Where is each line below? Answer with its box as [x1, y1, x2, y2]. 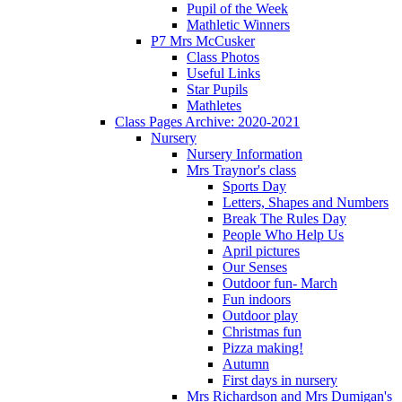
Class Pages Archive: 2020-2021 [115, 113, 300, 129]
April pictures [223, 242, 300, 258]
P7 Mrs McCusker [151, 32, 255, 48]
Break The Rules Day [223, 210, 346, 226]
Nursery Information [187, 145, 302, 162]
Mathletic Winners [187, 16, 290, 32]
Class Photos [187, 48, 259, 65]
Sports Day [223, 178, 286, 194]
